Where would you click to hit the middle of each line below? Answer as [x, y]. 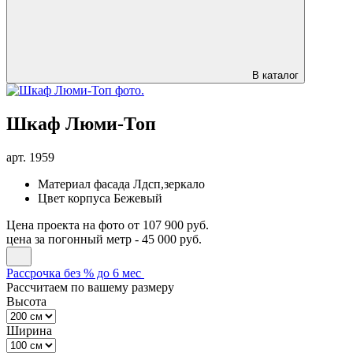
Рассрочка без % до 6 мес [74, 273]
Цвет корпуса [74, 198]
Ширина [29, 330]
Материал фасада [84, 184]
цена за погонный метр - [74, 239]
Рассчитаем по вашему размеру [90, 287]
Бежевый [138, 198]
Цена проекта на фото [65, 225]
